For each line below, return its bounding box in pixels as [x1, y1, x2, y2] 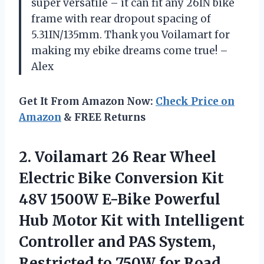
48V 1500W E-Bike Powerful [19, 190, 220, 209]
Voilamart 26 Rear [35, 148, 166, 167]
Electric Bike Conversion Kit [19, 169, 224, 188]
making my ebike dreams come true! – [31, 44, 228, 58]
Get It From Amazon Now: [19, 95, 156, 108]
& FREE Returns [61, 111, 146, 124]
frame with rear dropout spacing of [31, 12, 211, 26]
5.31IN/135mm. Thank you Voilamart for [31, 28, 230, 42]
